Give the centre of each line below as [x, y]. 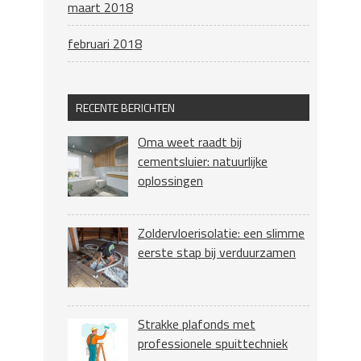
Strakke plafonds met [197, 324]
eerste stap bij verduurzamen [217, 253]
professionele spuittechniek [213, 343]
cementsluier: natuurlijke [203, 162]
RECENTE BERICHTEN [125, 108]
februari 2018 [105, 44]
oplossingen [170, 181]
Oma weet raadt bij [190, 142]
